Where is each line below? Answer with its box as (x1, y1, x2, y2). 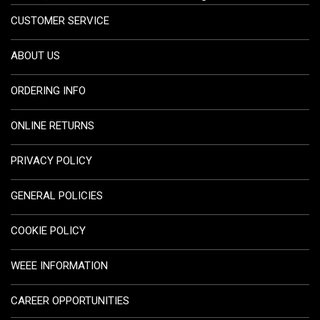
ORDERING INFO (11, 84, 86, 98)
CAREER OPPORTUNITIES (11, 294, 129, 308)
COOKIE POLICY (11, 224, 86, 238)
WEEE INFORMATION (11, 259, 108, 273)
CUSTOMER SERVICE (11, 14, 109, 28)
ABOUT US (11, 49, 60, 63)
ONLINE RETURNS (11, 119, 94, 133)
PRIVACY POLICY (11, 154, 92, 168)
